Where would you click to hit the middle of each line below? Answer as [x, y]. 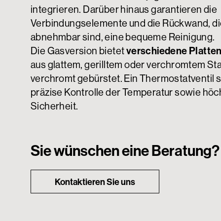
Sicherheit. [55, 106]
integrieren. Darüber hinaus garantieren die [124, 9]
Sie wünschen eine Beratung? [125, 150]
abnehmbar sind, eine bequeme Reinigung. [124, 37]
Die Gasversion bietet [78, 51]
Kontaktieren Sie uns [95, 182]
